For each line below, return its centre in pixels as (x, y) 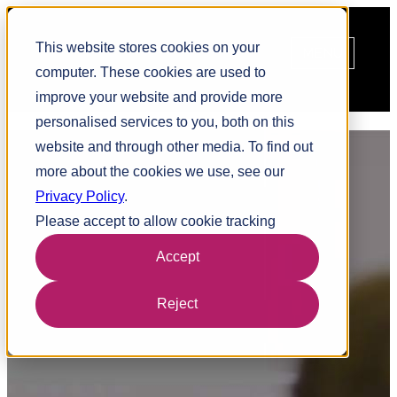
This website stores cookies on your (148, 47)
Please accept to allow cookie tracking (156, 221)
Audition (143, 147)
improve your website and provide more (159, 97)
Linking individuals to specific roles (107, 196)
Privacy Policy (80, 196)
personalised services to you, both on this (165, 122)
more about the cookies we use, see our (160, 171)
